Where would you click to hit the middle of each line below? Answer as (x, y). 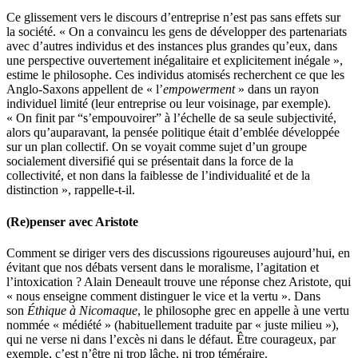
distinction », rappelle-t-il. (71, 190)
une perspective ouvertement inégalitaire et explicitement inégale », (175, 61)
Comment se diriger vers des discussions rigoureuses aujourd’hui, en (178, 253)
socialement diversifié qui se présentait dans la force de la (150, 161)
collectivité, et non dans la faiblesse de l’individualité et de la (158, 176)
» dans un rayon (277, 89)
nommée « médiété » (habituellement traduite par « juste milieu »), (173, 324)
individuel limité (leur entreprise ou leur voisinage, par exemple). (169, 104)
